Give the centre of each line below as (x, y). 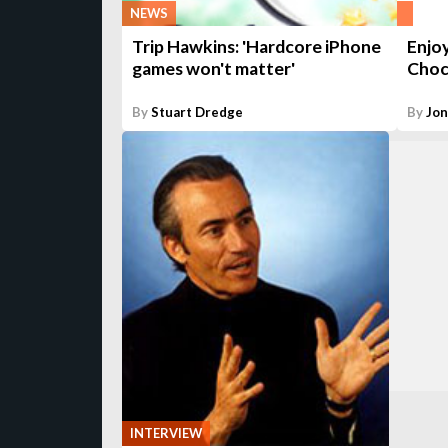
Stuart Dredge (197, 111)
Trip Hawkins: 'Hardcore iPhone (256, 46)
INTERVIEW (166, 432)
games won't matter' (213, 68)
